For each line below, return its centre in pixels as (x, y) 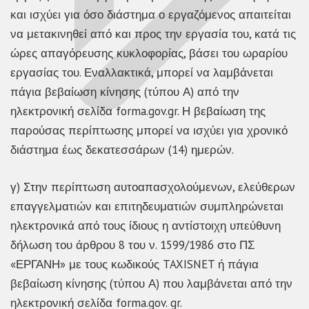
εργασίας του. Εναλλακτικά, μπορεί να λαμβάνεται (142, 73)
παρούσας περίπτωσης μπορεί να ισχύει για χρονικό (149, 131)
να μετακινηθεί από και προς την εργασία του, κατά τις (153, 34)
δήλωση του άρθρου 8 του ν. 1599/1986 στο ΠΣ (133, 245)
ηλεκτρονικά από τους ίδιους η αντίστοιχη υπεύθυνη (146, 225)
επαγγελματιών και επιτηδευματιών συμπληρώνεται (147, 206)
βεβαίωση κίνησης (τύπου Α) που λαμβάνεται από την (151, 283)
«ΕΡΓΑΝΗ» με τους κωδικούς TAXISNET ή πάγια (134, 264)
